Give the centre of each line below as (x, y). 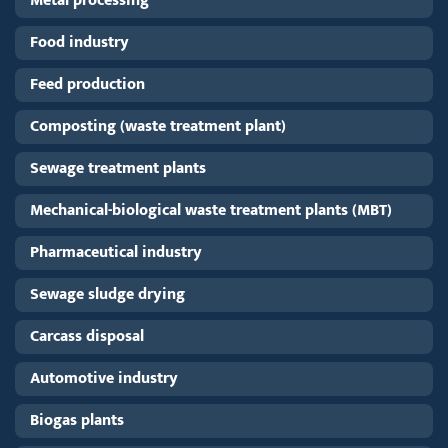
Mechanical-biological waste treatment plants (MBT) (211, 210)
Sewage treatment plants (118, 168)
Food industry (79, 42)
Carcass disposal (87, 336)
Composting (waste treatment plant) (158, 126)
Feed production (87, 84)
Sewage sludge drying (107, 294)
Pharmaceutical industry (116, 252)
